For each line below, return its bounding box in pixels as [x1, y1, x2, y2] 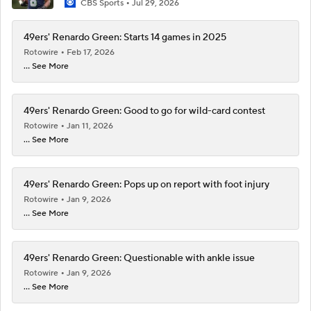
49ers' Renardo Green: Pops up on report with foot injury [24, 178, 269, 191]
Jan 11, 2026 [67, 121, 113, 131]
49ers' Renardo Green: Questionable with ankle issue [24, 252, 255, 264]
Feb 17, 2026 [67, 47, 115, 58]
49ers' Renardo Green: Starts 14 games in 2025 [24, 31, 226, 44]
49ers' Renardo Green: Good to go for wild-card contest [24, 105, 265, 117]
